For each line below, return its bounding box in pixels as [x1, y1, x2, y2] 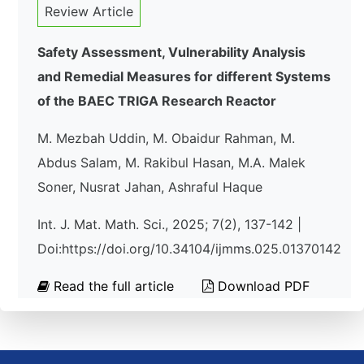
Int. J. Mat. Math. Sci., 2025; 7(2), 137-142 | [37, 216, 301, 232]
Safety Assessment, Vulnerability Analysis [37, 44, 305, 60]
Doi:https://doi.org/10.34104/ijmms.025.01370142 [37, 240, 341, 257]
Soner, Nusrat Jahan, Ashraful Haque [37, 179, 262, 195]
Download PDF [214, 278, 310, 294]
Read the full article [50, 278, 178, 294]
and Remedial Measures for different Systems [37, 68, 331, 84]
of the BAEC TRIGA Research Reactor [37, 93, 276, 109]
